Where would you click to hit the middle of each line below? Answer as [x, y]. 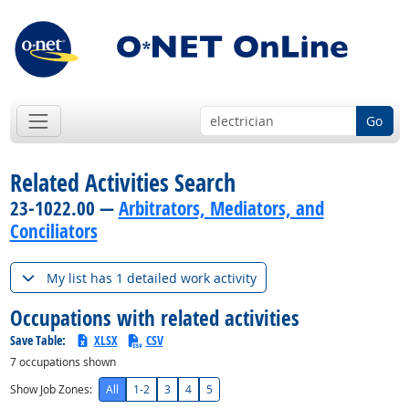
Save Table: [39, 341]
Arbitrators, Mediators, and [221, 209]
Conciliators [53, 231]
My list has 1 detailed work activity [151, 278]
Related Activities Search [122, 183]
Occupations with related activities [154, 318]
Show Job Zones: [51, 389]
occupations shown [66, 362]
